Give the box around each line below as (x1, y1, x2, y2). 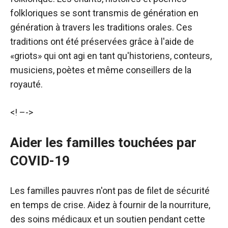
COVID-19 (10, 153, 70, 168)
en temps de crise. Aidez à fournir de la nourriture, (10, 199, 210, 210)
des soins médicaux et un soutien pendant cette (10, 214, 205, 224)
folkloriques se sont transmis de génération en (10, 8, 198, 18)
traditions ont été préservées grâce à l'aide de (10, 36, 194, 47)
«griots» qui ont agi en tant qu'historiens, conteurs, (10, 50, 212, 61)
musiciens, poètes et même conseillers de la (10, 65, 191, 75)
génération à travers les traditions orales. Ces (10, 22, 192, 33)
